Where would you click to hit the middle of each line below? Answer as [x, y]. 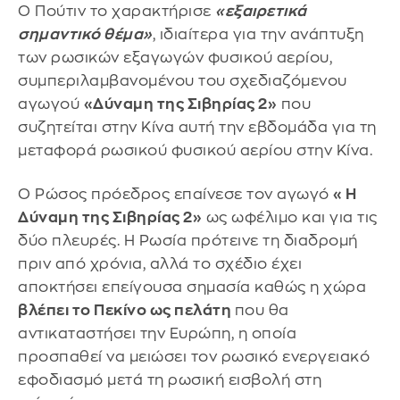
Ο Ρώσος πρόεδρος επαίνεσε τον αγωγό [175, 195]
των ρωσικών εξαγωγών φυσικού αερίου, [175, 57]
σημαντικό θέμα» [85, 34]
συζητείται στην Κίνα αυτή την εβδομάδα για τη [197, 127]
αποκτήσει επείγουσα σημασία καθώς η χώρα [192, 287]
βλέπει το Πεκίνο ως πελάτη [126, 311]
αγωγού [51, 104]
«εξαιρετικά [261, 11]
